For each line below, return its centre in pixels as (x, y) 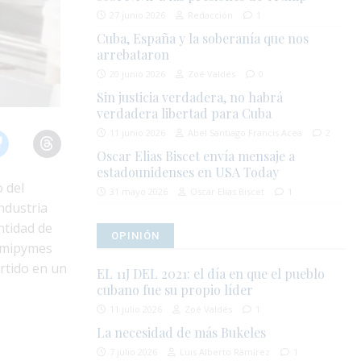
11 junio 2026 (138, 133)
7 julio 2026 (134, 352)
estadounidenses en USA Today (188, 172)
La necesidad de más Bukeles (182, 333)
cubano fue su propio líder (175, 290)
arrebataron (133, 55)
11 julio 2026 (136, 309)
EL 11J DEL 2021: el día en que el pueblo (211, 274)
